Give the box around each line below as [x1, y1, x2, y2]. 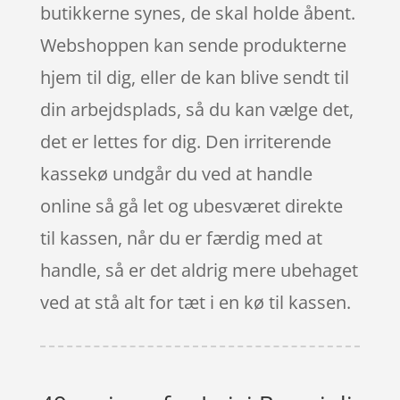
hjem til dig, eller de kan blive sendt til [39, 64, 349, 89]
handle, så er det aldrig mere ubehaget [39, 257, 358, 282]
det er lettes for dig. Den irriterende [39, 129, 331, 154]
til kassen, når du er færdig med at [39, 225, 322, 250]
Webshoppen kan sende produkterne [39, 32, 346, 57]
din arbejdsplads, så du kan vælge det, [39, 96, 354, 121]
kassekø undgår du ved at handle [39, 161, 312, 186]
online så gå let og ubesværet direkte [39, 193, 343, 218]
